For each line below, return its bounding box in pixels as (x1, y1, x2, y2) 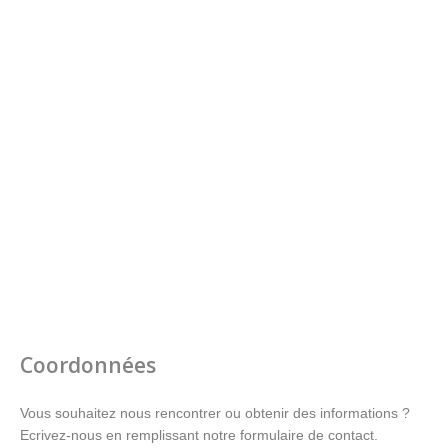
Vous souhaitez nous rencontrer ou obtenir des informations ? (20, 405, 410, 421)
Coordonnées (20, 351, 156, 379)
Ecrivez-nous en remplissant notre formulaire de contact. (20, 427, 378, 443)
